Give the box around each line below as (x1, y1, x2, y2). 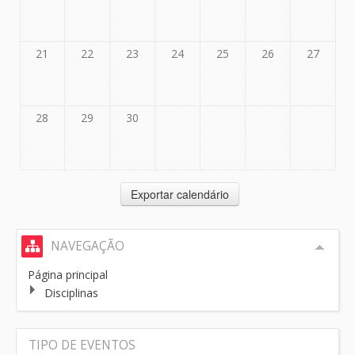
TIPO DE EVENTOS (29, 337, 136, 353)
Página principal (28, 267, 108, 282)
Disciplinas (44, 285, 98, 300)
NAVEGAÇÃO (50, 238, 124, 254)
